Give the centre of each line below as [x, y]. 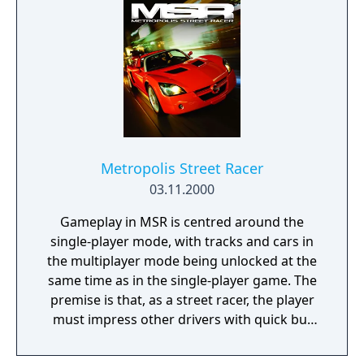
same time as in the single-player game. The [182, 280]
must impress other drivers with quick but [182, 319]
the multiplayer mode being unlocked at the [182, 261]
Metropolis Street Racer [182, 168]
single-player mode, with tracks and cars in [182, 241]
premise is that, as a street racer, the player [182, 300]
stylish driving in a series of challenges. [182, 339]
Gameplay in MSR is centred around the [182, 222]
